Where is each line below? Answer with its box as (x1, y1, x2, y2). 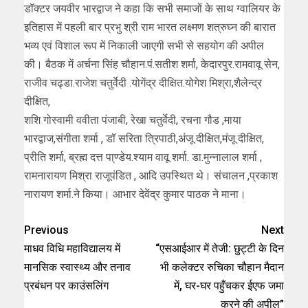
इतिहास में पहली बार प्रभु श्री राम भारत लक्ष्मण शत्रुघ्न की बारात (24, 20, 276, 34)
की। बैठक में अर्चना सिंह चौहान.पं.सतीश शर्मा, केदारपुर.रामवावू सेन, (24, 57, 280, 71)
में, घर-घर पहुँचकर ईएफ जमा (174, 278, 284, 292)
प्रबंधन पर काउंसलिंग (24, 278, 109, 292)
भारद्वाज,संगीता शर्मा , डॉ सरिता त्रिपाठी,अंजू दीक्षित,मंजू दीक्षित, (24, 131, 264, 145)
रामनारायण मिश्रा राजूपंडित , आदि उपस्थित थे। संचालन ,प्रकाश (24, 168, 278, 182)
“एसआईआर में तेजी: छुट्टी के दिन (155, 241, 284, 255)
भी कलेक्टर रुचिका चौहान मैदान (160, 260, 284, 274)
